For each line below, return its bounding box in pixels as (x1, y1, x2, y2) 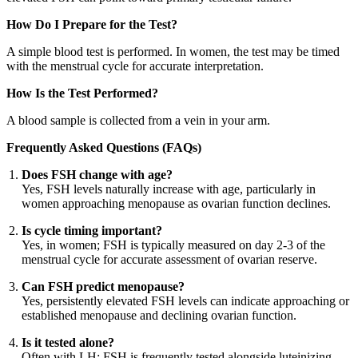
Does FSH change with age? (22, 168, 173, 182)
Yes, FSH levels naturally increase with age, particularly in (22, 182, 316, 197)
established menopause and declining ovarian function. (22, 308, 297, 323)
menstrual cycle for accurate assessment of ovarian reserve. (22, 253, 318, 267)
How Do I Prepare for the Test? (6, 18, 177, 32)
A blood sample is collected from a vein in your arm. (6, 113, 270, 128)
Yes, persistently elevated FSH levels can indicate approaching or (22, 294, 350, 308)
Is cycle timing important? (22, 224, 163, 238)
